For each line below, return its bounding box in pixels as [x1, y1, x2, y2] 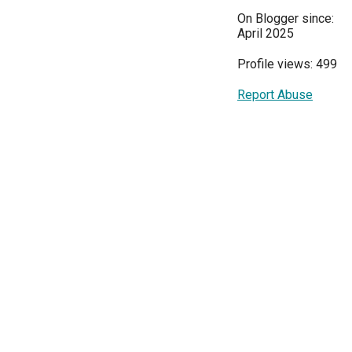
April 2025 [237, 25, 294, 41]
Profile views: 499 [237, 56, 337, 71]
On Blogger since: [237, 10, 334, 26]
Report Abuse [237, 86, 313, 102]
